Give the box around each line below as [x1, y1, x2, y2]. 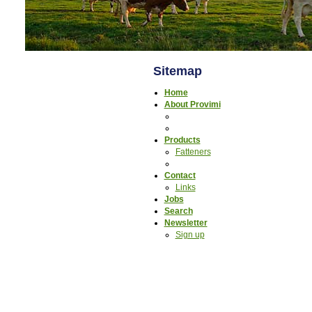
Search [164, 206, 193, 216]
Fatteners [175, 147, 211, 157]
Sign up [175, 230, 205, 240]
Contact [164, 171, 196, 180]
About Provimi [164, 100, 221, 109]
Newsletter [164, 218, 208, 228]
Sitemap [153, 64, 202, 78]
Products [164, 135, 201, 145]
